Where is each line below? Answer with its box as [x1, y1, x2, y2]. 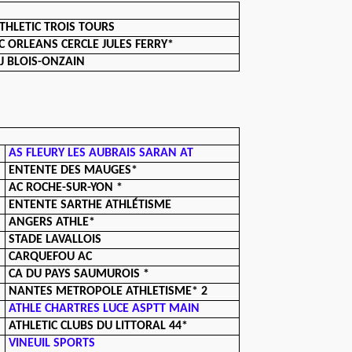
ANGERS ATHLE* [9, 216, 96, 229]
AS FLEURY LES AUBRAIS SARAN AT [9, 147, 194, 159]
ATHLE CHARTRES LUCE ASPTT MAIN [9, 302, 200, 315]
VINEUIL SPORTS [9, 337, 96, 350]
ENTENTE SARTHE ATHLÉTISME [9, 199, 172, 211]
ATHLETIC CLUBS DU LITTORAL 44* [9, 320, 189, 332]
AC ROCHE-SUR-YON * [9, 181, 123, 194]
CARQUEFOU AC [9, 251, 93, 263]
